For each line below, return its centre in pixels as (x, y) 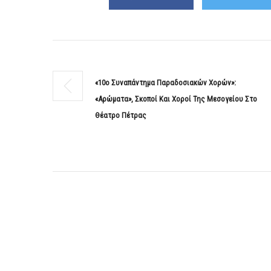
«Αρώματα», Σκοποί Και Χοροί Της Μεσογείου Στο (176, 99)
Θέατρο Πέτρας (121, 115)
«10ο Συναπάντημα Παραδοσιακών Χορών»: (165, 83)
